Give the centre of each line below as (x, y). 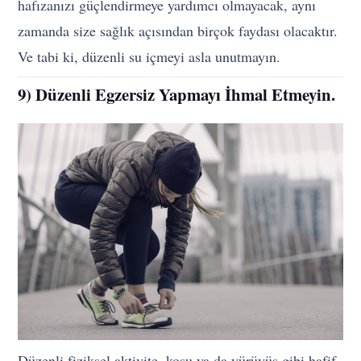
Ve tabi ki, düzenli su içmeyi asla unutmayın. (149, 57)
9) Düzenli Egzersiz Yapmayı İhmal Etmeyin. (177, 95)
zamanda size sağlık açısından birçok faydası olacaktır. (178, 31)
